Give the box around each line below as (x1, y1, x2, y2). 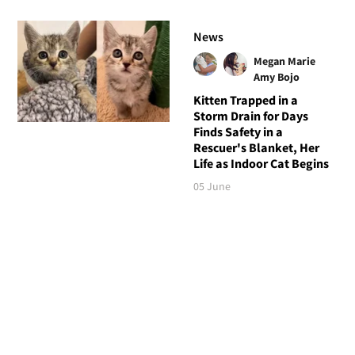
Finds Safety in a (193, 123, 283, 139)
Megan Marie (253, 53, 315, 68)
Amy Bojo (253, 69, 300, 84)
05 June (193, 178, 231, 193)
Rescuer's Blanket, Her (193, 139, 319, 155)
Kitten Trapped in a (193, 91, 298, 108)
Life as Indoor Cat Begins (193, 155, 329, 171)
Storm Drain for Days (193, 107, 308, 124)
